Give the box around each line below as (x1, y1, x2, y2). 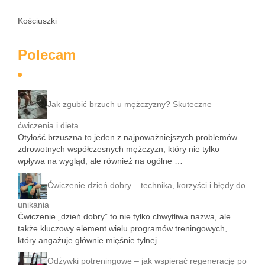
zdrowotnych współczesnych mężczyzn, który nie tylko (18, 144, 219, 154)
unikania (18, 199, 49, 209)
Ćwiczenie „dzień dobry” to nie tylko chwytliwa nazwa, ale (18, 211, 231, 221)
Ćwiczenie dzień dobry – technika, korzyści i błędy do (47, 180, 245, 190)
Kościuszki (18, 16, 57, 25)
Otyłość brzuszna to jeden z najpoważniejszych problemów (18, 132, 237, 142)
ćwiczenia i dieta (18, 121, 79, 130)
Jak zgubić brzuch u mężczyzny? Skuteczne (47, 99, 212, 109)
